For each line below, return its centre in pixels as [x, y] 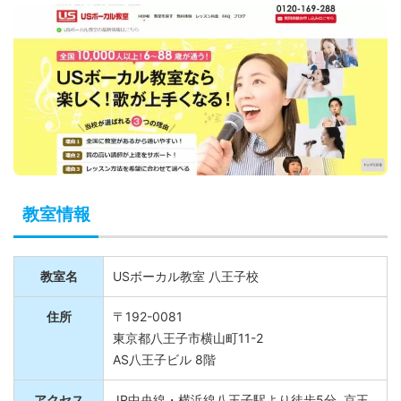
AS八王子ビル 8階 [164, 371]
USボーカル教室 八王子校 [186, 287]
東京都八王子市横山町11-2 [188, 349]
